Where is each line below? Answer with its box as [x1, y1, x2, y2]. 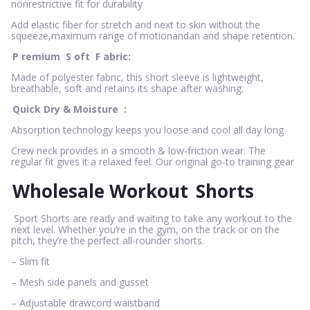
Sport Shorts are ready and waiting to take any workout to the [11, 211, 292, 225]
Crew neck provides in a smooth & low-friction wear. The [11, 143, 266, 157]
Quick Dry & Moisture [12, 102, 121, 116]
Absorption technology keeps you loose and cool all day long [11, 122, 284, 136]
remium [21, 49, 60, 63]
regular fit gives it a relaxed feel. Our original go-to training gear [11, 154, 294, 168]
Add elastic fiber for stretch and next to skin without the [11, 17, 260, 31]
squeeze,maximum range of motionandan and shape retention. [11, 28, 295, 42]
